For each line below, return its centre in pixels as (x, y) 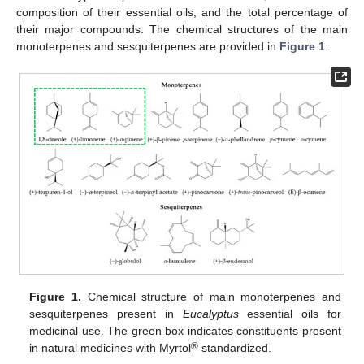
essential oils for (290, 314)
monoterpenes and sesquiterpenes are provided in (148, 47)
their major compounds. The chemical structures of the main (182, 30)
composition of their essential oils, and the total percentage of (182, 13)
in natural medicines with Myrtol (110, 348)
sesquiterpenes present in (106, 314)
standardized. (235, 348)
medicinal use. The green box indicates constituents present (185, 331)
